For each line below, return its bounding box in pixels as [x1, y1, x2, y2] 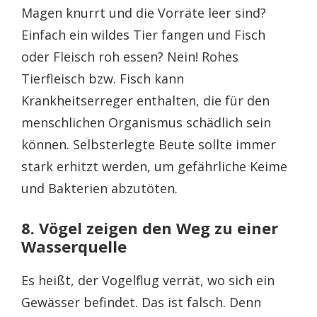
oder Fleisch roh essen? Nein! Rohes [21, 47, 238, 65]
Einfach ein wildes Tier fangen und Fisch [21, 25, 265, 43]
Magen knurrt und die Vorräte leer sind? [21, 4, 266, 21]
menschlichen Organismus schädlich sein [21, 113, 271, 131]
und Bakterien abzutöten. [21, 179, 178, 197]
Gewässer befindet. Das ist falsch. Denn [21, 293, 261, 311]
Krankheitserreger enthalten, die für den [21, 91, 270, 109]
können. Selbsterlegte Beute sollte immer [21, 135, 276, 153]
